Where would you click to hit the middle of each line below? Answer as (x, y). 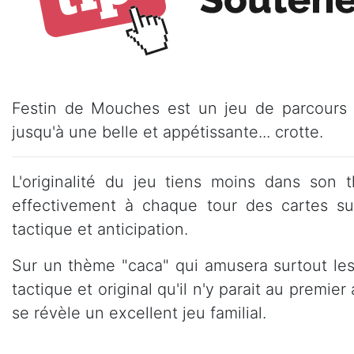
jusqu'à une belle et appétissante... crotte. (168, 132)
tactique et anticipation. (100, 229)
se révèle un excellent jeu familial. (139, 313)
